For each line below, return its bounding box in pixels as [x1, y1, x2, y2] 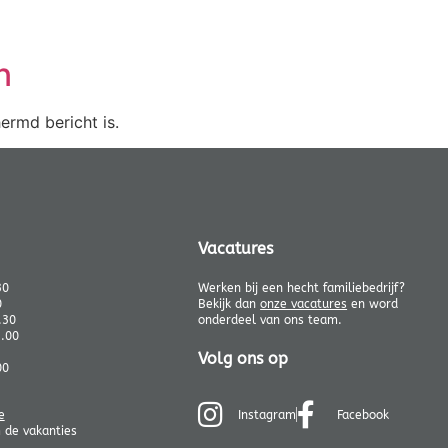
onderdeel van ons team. [198, 313, 343, 328]
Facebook [337, 407, 390, 422]
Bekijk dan [198, 297, 261, 312]
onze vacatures [260, 297, 348, 312]
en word [347, 297, 399, 312]
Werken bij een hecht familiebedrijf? [198, 281, 406, 296]
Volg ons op [198, 348, 289, 368]
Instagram [238, 407, 297, 422]
